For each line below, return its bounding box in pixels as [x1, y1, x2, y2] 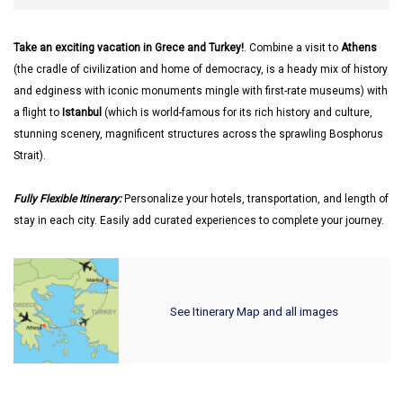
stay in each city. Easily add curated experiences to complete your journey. [13, 214, 384, 227]
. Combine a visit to [244, 41, 341, 54]
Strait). [13, 149, 46, 162]
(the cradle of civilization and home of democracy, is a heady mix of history [13, 63, 388, 76]
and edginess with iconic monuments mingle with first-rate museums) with [13, 85, 388, 97]
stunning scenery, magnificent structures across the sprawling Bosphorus [13, 128, 383, 140]
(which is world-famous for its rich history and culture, [102, 106, 372, 119]
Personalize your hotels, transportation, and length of [121, 193, 389, 205]
